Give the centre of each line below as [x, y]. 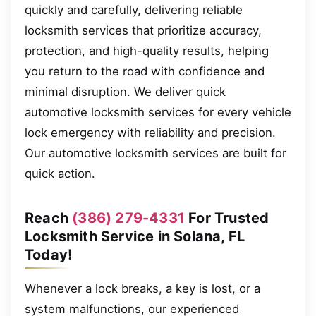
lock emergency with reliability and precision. [150, 132]
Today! [49, 254]
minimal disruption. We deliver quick [125, 91]
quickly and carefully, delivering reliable [134, 10]
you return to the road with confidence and [145, 71]
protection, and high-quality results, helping [147, 50]
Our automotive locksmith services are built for [156, 153]
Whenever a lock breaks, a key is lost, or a [142, 288]
